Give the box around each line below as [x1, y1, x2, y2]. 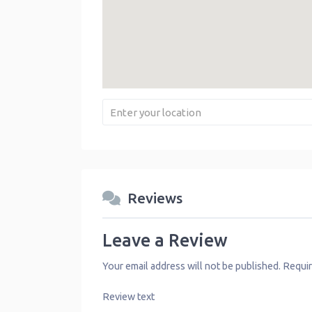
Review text [102, 290, 155, 302]
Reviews [127, 190, 182, 207]
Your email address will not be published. [102, 260, 281, 272]
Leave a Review [102, 230, 228, 250]
